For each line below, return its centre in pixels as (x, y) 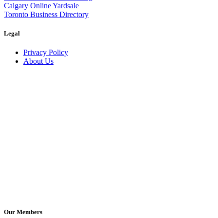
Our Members (23, 212)
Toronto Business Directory (46, 15)
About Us (38, 61)
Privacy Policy (46, 53)
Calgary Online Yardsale (41, 6)
